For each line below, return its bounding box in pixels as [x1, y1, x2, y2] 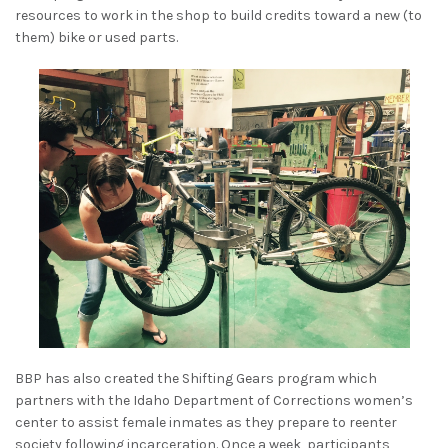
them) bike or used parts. [15, 29, 178, 47]
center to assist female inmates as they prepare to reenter [15, 413, 397, 431]
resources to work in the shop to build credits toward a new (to [15, 7, 422, 25]
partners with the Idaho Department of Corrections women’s [15, 391, 413, 409]
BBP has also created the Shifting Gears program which [15, 369, 377, 387]
